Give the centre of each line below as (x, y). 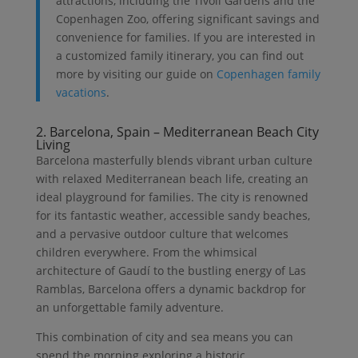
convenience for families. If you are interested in (185, 37)
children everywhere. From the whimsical (146, 252)
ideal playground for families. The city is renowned (172, 197)
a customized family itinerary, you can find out (179, 55)
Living (53, 144)
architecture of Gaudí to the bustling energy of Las (171, 270)
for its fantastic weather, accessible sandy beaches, (173, 215)
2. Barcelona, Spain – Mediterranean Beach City (177, 131)
